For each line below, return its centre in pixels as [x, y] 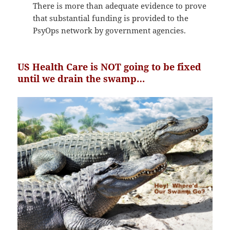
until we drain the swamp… [81, 78]
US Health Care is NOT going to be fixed [110, 66]
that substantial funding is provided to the [111, 18]
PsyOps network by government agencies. [110, 30]
